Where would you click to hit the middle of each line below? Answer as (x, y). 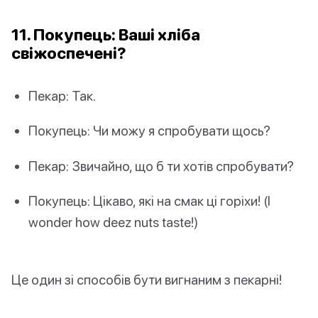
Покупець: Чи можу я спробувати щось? (149, 131)
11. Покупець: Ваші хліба (106, 35)
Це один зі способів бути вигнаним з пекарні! (147, 279)
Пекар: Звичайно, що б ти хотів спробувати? (161, 165)
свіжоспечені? (69, 53)
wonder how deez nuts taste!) (113, 221)
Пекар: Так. (62, 96)
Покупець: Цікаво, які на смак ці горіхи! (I (149, 200)
